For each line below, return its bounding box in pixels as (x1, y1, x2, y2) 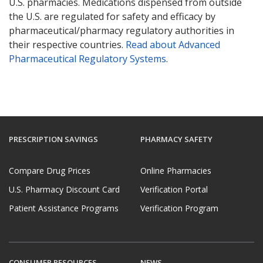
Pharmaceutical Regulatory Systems (9, 52, 166, 65)
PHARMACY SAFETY (140, 134, 213, 145)
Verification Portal (140, 184, 208, 195)
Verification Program (140, 203, 218, 214)
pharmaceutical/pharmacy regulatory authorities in (9, 23, 234, 37)
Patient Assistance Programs (9, 203, 119, 214)
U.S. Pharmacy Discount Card (9, 184, 120, 195)
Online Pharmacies (140, 165, 211, 177)
